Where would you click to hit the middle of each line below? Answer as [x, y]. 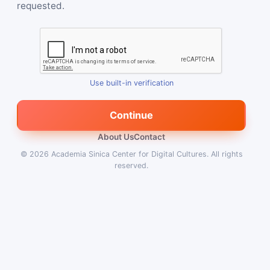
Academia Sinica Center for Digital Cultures [129, 154]
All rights [227, 154]
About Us [116, 137]
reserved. [131, 165]
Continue [131, 115]
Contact [149, 137]
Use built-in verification [131, 83]
